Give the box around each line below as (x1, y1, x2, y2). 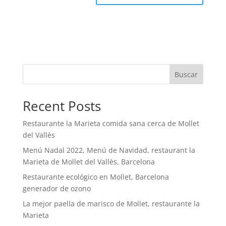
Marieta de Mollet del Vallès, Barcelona (22, 156, 155, 166)
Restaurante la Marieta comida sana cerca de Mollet (22, 118, 199, 128)
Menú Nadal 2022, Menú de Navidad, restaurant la (22, 145, 195, 155)
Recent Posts (22, 96, 101, 115)
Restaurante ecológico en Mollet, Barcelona (22, 172, 169, 182)
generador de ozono (22, 183, 91, 193)
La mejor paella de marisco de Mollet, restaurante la (22, 198, 200, 208)
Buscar (175, 69, 198, 79)
